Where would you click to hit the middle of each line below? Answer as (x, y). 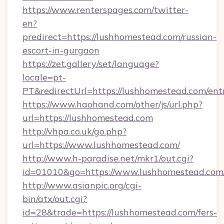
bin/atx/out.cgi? (55, 199)
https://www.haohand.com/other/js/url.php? (112, 104)
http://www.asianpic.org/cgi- (82, 185)
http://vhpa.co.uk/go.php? (74, 131)
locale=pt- (44, 77)
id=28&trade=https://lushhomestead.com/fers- (120, 212)
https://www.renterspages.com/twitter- (105, 10)
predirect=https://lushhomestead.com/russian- (119, 37)
